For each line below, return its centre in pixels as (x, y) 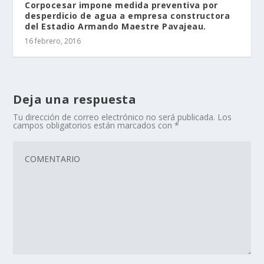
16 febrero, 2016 (53, 41)
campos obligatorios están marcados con (94, 126)
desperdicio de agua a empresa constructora (128, 16)
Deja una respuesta (75, 100)
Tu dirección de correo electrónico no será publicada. (114, 117)
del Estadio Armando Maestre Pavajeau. (115, 27)
